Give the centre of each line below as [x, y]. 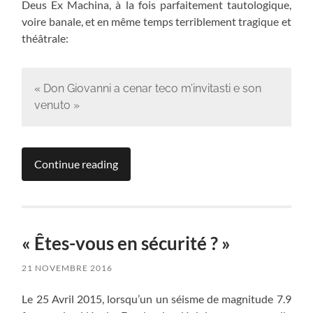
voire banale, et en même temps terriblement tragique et [156, 22]
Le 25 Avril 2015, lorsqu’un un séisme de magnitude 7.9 [156, 298]
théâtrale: [45, 38]
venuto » [57, 105]
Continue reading [77, 163]
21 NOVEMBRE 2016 [67, 268]
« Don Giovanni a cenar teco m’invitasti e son [147, 89]
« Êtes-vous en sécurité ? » [126, 243]
